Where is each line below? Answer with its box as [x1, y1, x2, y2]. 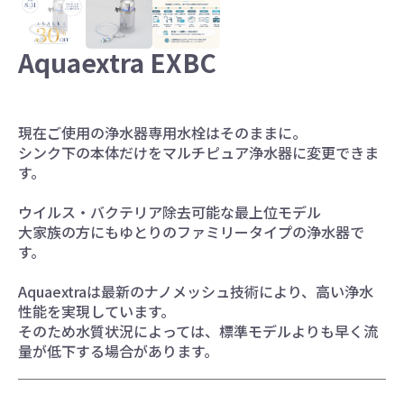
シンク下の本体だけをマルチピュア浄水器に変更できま [18, 141, 379, 163]
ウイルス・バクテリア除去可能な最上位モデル [18, 200, 321, 223]
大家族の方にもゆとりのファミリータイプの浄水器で [18, 220, 364, 243]
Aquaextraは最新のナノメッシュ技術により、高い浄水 [18, 280, 373, 302]
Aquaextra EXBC [18, 43, 216, 80]
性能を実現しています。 [18, 299, 175, 322]
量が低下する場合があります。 [18, 339, 218, 362]
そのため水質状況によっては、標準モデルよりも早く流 [18, 319, 378, 342]
